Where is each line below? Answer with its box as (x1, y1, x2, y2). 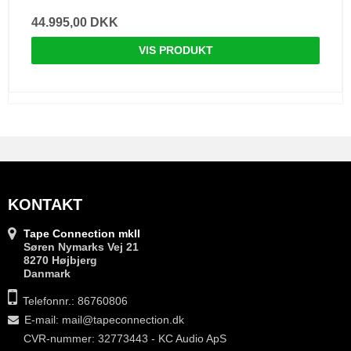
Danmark (24, 266, 71, 280)
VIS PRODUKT (138, 44, 213, 57)
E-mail (24, 313, 56, 326)
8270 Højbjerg (24, 253, 97, 266)
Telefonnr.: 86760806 (23, 294, 128, 307)
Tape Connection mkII (24, 226, 140, 240)
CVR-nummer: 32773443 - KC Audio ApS (24, 331, 226, 345)
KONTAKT (8, 196, 82, 214)
